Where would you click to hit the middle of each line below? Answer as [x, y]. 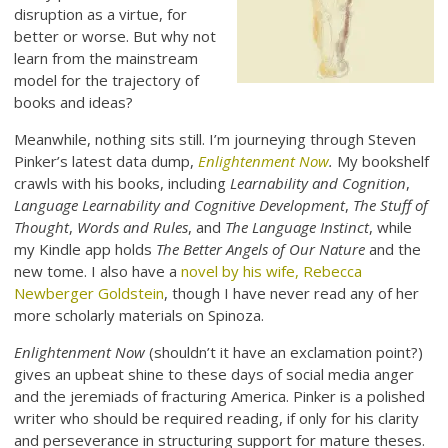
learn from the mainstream [106, 57]
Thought [42, 226]
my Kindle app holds [85, 248]
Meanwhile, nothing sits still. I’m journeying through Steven [215, 138]
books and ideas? [74, 101]
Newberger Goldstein [89, 292]
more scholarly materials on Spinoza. [139, 314]
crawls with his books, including [122, 182]
